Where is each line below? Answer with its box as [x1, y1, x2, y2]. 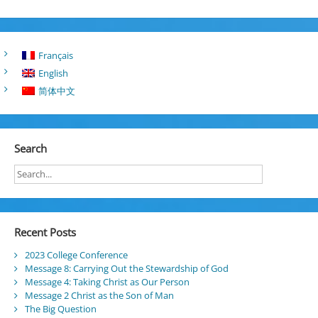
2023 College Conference [24, 248, 128, 262]
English [38, 66, 69, 79]
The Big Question [24, 302, 97, 316]
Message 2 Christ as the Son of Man [24, 289, 174, 302]
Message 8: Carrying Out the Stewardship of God [24, 262, 229, 275]
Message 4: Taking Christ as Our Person [24, 275, 190, 289]
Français [38, 48, 74, 62]
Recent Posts [13, 224, 76, 239]
